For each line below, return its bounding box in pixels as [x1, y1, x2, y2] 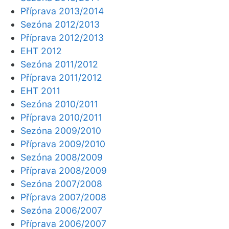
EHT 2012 [20, 45, 62, 56]
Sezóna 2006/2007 [20, 205, 102, 216]
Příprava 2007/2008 [20, 192, 106, 202]
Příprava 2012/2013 [20, 32, 104, 43]
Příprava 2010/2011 [20, 112, 102, 123]
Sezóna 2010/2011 [20, 99, 98, 109]
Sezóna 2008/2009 [20, 152, 103, 163]
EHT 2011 [20, 85, 60, 96]
